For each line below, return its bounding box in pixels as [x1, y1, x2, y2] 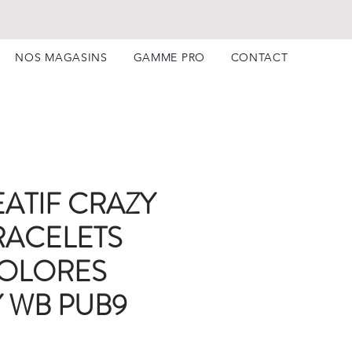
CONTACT [230, 50, 288, 64]
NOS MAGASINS [15, 50, 108, 64]
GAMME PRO [133, 50, 205, 64]
